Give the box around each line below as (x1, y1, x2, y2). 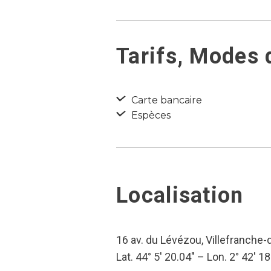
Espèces (129, 109, 171, 121)
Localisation (116, 183, 244, 208)
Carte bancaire (129, 94, 202, 106)
